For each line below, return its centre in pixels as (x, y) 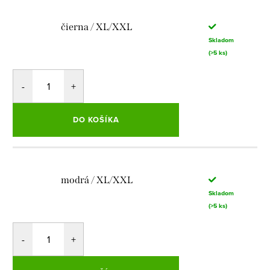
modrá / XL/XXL (97, 180)
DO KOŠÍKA (96, 119)
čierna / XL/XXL (97, 27)
